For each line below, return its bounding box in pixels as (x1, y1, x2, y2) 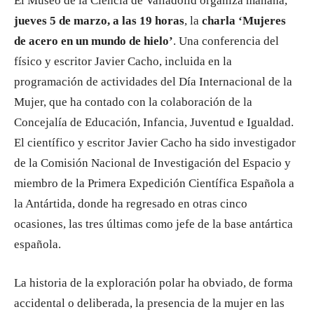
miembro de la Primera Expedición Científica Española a (14, 177, 294, 190)
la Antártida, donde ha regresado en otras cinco (14, 197, 247, 210)
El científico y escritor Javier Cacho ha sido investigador (14, 136, 296, 149)
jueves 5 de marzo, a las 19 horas (14, 14, 184, 27)
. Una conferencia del (173, 34, 279, 48)
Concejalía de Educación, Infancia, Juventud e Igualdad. (14, 116, 294, 129)
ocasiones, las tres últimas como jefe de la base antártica (14, 217, 293, 231)
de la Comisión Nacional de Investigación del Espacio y (14, 156, 291, 170)
